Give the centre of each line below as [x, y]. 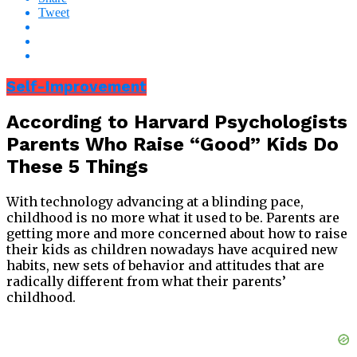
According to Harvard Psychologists [177, 122]
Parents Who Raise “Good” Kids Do [173, 145]
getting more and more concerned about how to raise [177, 234]
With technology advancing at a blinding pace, [155, 202]
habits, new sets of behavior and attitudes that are [165, 266]
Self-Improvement [76, 86]
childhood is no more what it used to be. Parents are [173, 218]
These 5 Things [77, 167]
